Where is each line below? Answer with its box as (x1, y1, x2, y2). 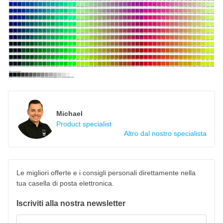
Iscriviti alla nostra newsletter (16, 199, 125, 208)
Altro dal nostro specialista (124, 129, 207, 137)
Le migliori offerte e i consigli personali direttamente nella (16, 168, 196, 177)
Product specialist (56, 119, 111, 128)
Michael (56, 109, 83, 117)
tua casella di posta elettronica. (16, 179, 114, 187)
